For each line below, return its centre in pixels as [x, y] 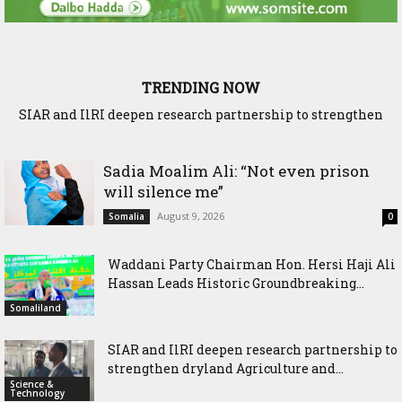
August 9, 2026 [191, 215]
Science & [31, 385]
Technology [37, 393]
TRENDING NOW [201, 87]
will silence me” [163, 191]
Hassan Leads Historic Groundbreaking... [236, 283]
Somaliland [35, 308]
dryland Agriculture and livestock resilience [201, 128]
